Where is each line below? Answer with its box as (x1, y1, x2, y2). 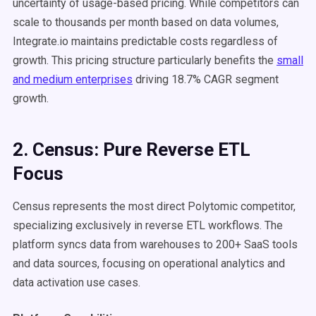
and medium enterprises (13, 73, 133, 86)
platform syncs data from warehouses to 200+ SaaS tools (13, 238, 298, 251)
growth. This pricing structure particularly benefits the (13, 54, 276, 67)
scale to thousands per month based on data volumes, (13, 16, 279, 29)
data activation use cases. (13, 276, 140, 289)
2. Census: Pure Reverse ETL (13, 139, 250, 160)
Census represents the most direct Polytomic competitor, (13, 200, 296, 213)
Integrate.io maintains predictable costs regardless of (13, 35, 278, 48)
